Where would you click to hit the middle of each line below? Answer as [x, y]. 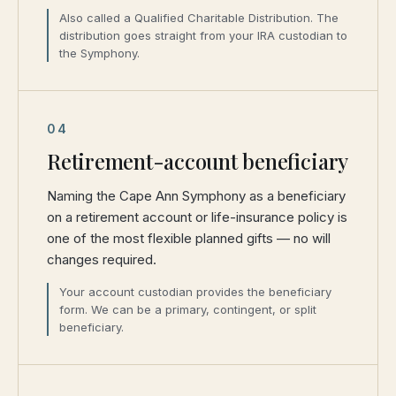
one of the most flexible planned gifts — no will [189, 238]
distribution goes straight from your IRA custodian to [203, 35]
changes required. [102, 259]
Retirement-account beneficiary [198, 161]
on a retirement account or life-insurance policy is [197, 217]
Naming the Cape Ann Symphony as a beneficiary [196, 196]
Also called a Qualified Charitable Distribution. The [199, 18]
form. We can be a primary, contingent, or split [188, 309]
